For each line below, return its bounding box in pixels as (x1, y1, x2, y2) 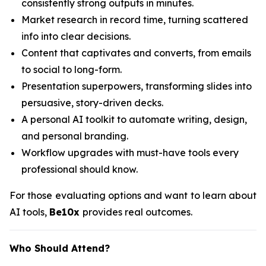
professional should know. (21, 163, 138, 175)
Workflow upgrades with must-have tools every (21, 147, 239, 159)
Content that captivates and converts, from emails (21, 47, 251, 59)
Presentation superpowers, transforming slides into (21, 80, 252, 92)
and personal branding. (21, 130, 128, 142)
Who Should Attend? (9, 242, 110, 254)
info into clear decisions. (21, 30, 131, 42)
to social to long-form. (21, 64, 122, 75)
